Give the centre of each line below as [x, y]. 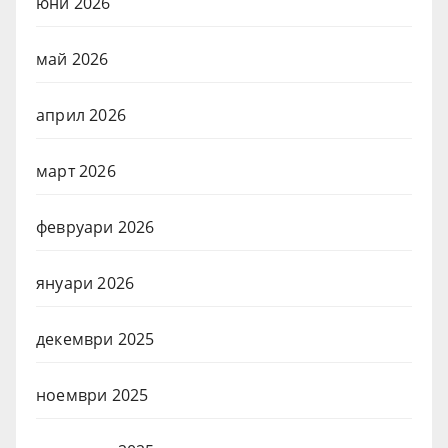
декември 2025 [95, 339]
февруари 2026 [95, 227]
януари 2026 [85, 283]
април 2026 [81, 115]
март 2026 [76, 171]
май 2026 [72, 59]
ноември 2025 [92, 395]
